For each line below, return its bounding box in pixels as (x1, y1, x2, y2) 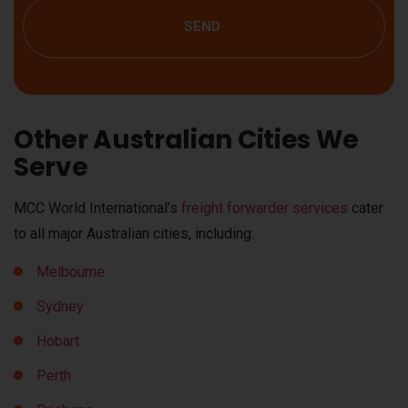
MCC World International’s (14, 199, 181, 217)
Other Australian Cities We (14, 121, 359, 158)
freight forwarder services (181, 199, 348, 217)
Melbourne (36, 263, 105, 281)
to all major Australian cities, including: (14, 224, 254, 242)
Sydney (36, 298, 84, 316)
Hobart (36, 332, 79, 351)
